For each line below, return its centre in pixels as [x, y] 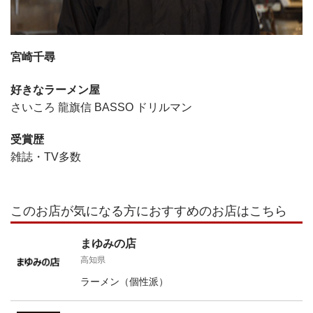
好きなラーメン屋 [55, 89]
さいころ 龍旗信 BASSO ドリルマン [101, 107]
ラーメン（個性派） [124, 281]
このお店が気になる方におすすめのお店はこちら [149, 211]
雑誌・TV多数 [46, 156]
